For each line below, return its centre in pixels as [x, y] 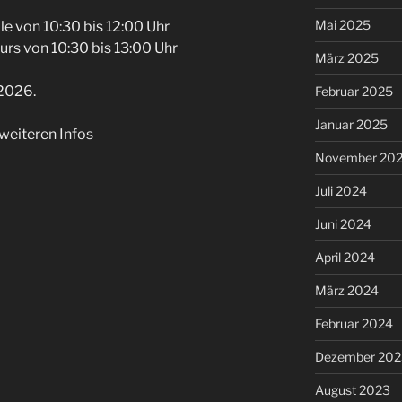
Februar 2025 [354, 91]
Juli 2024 [341, 190]
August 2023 [352, 389]
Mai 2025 [342, 24]
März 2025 [346, 57]
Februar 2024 [354, 323]
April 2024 [345, 257]
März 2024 [346, 290]
